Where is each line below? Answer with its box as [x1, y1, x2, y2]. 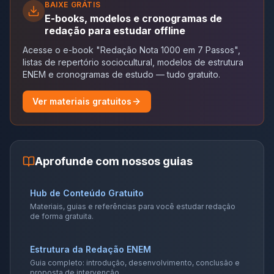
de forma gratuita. [30, 211, 94, 221]
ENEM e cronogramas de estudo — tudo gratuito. [23, 68, 220, 80]
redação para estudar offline [45, 24, 185, 37]
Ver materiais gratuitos [32, 95, 131, 106]
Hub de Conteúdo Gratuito [30, 187, 144, 198]
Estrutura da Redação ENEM [30, 243, 151, 254]
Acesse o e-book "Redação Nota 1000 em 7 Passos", [23, 44, 240, 55]
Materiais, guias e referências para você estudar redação [30, 201, 235, 211]
